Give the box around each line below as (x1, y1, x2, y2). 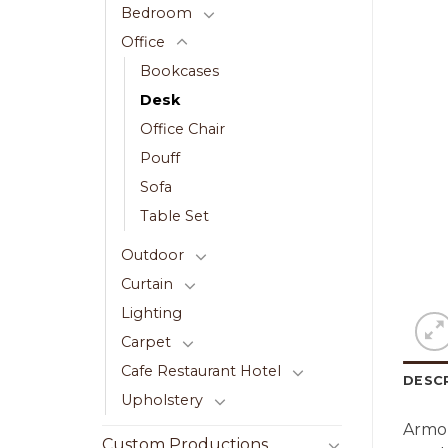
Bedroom (121, 4, 192, 23)
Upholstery (121, 391, 203, 410)
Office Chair (140, 120, 225, 139)
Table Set (140, 207, 209, 226)
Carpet (121, 333, 171, 352)
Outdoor (121, 246, 184, 265)
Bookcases (140, 62, 219, 81)
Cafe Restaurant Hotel (121, 362, 281, 381)
